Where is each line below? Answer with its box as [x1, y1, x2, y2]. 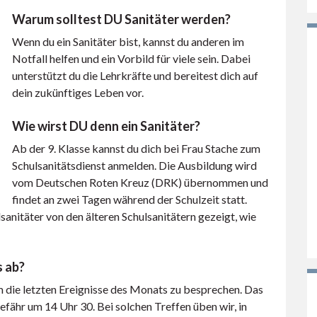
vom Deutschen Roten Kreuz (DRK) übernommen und [12, 175, 268, 189]
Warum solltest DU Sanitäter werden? [12, 11, 231, 27]
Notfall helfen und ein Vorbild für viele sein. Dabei [12, 52, 250, 65]
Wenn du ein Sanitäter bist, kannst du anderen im [12, 35, 244, 48]
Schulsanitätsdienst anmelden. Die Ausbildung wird [12, 158, 257, 172]
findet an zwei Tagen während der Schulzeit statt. [12, 192, 247, 206]
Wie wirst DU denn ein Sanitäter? [12, 118, 200, 134]
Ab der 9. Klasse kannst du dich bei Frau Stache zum [12, 142, 260, 155]
